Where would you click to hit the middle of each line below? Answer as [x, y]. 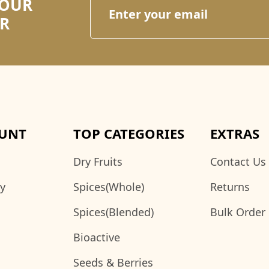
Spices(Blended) [113, 212]
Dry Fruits [98, 162]
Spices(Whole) [109, 187]
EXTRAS [235, 134]
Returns [230, 187]
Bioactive [97, 237]
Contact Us [238, 162]
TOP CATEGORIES [129, 134]
